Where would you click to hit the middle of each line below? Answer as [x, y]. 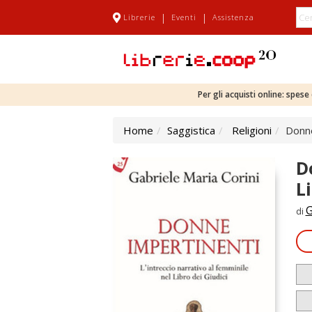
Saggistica [191, 130]
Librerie [139, 17]
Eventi [184, 17]
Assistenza [233, 17]
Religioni [252, 130]
